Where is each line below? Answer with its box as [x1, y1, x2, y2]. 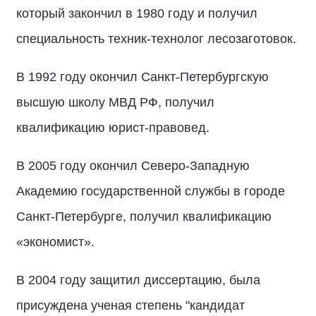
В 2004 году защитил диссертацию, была [16, 273, 260, 287]
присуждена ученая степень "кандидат [16, 298, 245, 312]
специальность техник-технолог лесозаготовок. [16, 32, 296, 46]
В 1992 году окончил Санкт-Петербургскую [16, 70, 269, 84]
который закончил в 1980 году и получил [16, 6, 257, 20]
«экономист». [16, 235, 95, 249]
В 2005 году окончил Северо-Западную [16, 159, 250, 173]
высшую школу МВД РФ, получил [16, 95, 214, 109]
